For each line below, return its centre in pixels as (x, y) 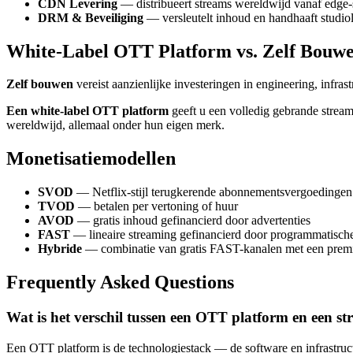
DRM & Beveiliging (91, 17)
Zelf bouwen (40, 84)
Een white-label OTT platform (87, 111)
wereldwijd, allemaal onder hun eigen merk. (115, 125)
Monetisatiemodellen (91, 159)
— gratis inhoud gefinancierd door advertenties (192, 221)
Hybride (60, 249)
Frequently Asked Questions (120, 282)
